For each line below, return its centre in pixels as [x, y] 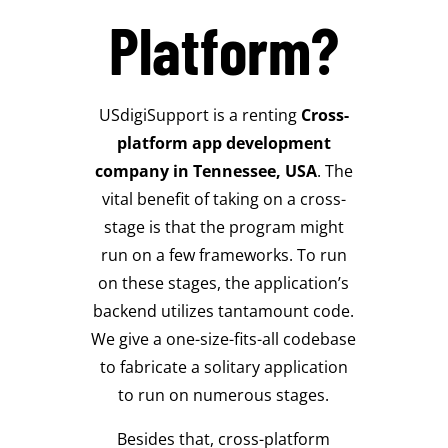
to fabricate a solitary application [223, 366]
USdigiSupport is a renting [199, 114]
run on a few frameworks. [198, 254]
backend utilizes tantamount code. [224, 310]
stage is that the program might [223, 226]
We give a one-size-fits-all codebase [224, 338]
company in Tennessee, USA [205, 170]
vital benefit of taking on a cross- [223, 198]
